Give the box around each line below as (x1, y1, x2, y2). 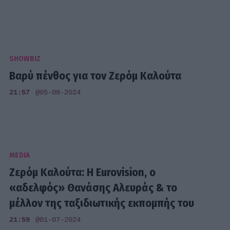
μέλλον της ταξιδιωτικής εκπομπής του (9, 196, 195, 210)
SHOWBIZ (9, 54, 41, 64)
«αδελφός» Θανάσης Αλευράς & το (9, 181, 178, 195)
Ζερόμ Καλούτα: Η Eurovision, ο (9, 165, 156, 180)
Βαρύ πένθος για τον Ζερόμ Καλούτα (9, 69, 182, 83)
